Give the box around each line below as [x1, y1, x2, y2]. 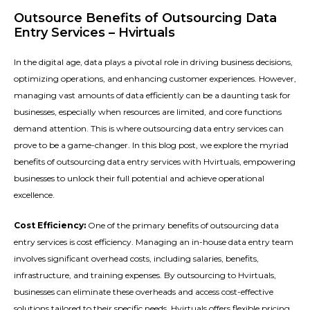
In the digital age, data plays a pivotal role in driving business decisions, [14, 56, 293, 67]
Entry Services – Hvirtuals [14, 24, 175, 40]
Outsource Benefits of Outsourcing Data [14, 10, 277, 26]
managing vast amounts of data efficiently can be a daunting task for [14, 89, 291, 100]
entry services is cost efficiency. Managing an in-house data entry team [14, 236, 293, 247]
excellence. [14, 189, 55, 200]
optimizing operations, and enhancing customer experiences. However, [14, 73, 296, 84]
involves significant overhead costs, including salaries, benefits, [14, 253, 259, 264]
